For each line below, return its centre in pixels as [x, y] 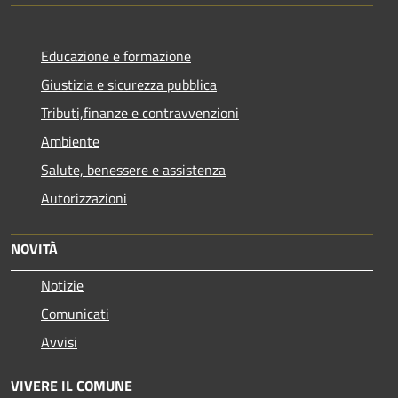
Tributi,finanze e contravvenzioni [140, 113]
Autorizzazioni [84, 199]
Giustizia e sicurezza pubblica [129, 85]
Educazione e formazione [116, 56]
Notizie [62, 286]
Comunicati [75, 314]
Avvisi [59, 342]
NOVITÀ [34, 249]
